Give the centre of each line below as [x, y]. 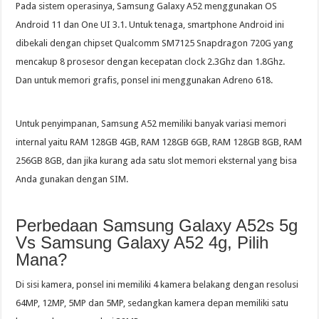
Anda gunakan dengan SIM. [72, 179]
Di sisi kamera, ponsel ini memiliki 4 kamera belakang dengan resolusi [157, 285]
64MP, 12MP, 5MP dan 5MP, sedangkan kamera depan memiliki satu [152, 303]
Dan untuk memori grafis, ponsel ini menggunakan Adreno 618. [145, 80]
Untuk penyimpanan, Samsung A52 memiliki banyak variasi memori [151, 124]
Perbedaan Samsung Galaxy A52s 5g [157, 226]
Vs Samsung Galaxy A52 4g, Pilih [142, 243]
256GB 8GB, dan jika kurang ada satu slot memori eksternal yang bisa [157, 161]
